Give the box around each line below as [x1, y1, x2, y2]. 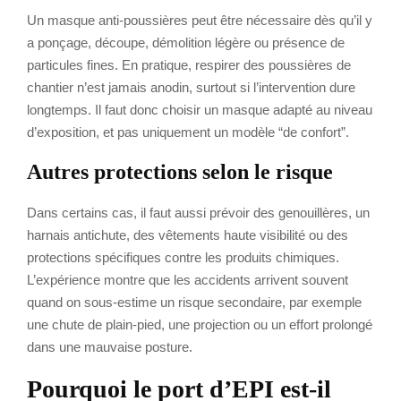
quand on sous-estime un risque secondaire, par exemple [27, 294, 362, 310]
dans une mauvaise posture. [27, 338, 192, 354]
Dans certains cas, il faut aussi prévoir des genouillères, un [27, 204, 370, 220]
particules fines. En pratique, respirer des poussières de [27, 56, 351, 73]
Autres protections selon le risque [27, 159, 333, 183]
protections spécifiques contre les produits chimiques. [27, 249, 339, 265]
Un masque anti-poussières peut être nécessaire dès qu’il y [27, 12, 372, 28]
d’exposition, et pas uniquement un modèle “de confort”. [27, 124, 349, 140]
